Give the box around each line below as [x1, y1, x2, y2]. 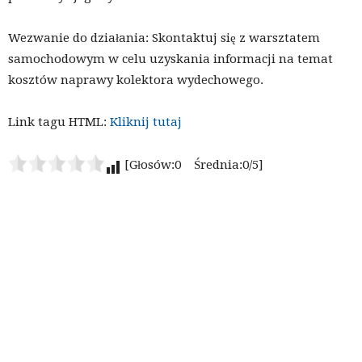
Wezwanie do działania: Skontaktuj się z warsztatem [8, 30, 320, 45]
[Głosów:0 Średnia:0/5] [121, 157, 263, 172]
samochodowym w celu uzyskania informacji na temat [8, 51, 333, 66]
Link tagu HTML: [8, 114, 110, 129]
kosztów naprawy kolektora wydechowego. [8, 72, 263, 87]
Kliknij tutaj [110, 114, 182, 129]
